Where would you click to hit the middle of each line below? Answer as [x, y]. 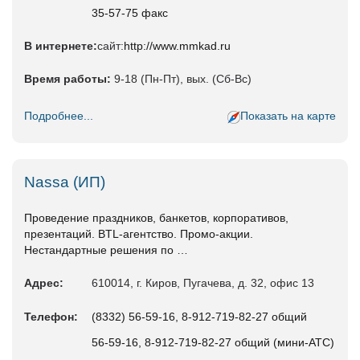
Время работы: [67, 79]
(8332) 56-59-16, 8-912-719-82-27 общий [199, 317]
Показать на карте [288, 116]
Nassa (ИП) [65, 182]
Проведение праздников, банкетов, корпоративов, [156, 218]
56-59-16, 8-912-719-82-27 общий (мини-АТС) [213, 343]
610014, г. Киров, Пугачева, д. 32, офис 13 [203, 283]
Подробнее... [59, 116]
